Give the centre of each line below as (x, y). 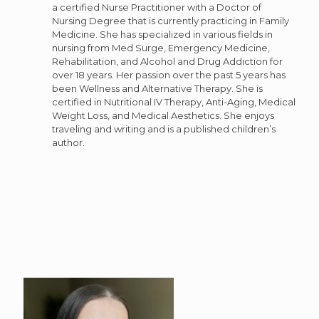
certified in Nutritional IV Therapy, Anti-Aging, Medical (174, 102)
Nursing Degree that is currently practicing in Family (171, 21)
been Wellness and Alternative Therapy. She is (157, 88)
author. (68, 142)
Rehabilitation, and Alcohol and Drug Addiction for (167, 61)
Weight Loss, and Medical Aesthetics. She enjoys (163, 115)
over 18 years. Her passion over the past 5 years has (169, 75)
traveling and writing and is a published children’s (164, 129)
